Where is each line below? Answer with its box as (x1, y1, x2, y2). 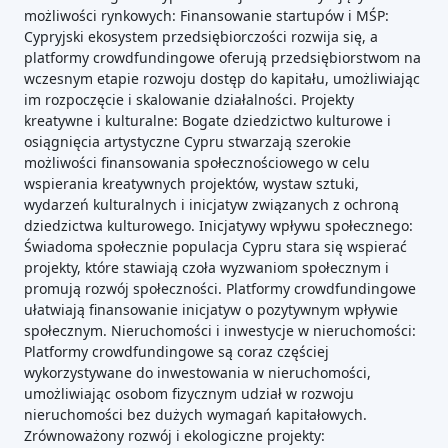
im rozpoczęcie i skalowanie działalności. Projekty (24, 90, 354, 109)
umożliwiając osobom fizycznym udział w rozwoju (24, 384, 354, 403)
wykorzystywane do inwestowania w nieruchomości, (24, 363, 371, 382)
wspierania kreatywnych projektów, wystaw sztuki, (24, 174, 359, 193)
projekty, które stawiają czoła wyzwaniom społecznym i (24, 258, 389, 277)
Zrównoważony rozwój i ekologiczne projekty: (24, 426, 325, 445)
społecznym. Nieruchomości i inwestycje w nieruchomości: (24, 321, 416, 340)
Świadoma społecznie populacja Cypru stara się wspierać (24, 237, 407, 256)
